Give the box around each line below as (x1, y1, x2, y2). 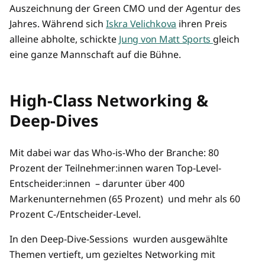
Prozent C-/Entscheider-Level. (9, 208, 141, 221)
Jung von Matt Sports (119, 33, 213, 46)
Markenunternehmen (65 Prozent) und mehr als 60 (9, 192, 240, 206)
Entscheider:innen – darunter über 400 (9, 177, 185, 190)
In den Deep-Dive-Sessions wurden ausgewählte (9, 232, 228, 246)
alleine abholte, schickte (9, 33, 119, 46)
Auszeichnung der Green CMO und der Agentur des (9, 2, 241, 15)
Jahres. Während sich (9, 17, 106, 31)
